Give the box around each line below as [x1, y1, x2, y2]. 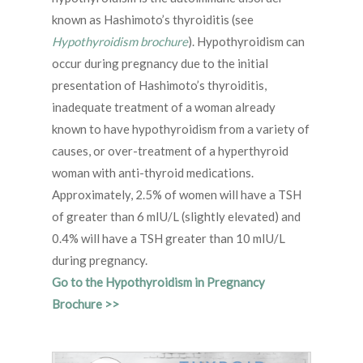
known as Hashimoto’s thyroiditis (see [52, 12, 254, 27]
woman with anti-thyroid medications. [52, 165, 254, 180]
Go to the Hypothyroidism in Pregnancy [52, 275, 265, 289]
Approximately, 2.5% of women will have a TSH [52, 187, 301, 202]
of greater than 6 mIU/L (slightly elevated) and [52, 209, 301, 224]
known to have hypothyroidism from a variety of [52, 122, 310, 136]
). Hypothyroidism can [188, 34, 305, 49]
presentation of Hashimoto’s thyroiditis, [52, 78, 267, 92]
